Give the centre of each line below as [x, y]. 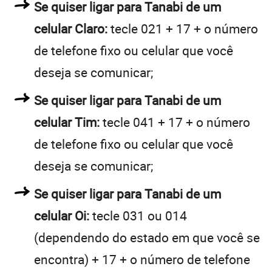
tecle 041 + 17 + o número [175, 122]
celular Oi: [62, 215]
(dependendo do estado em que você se [147, 237]
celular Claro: [71, 28]
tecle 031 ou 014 [138, 215]
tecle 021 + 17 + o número [183, 28]
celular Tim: [67, 122]
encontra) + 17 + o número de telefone [142, 259]
